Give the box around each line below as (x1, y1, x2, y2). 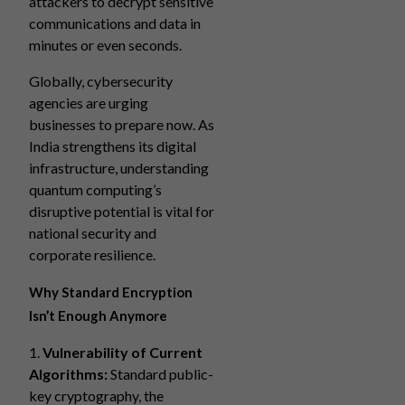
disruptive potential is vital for (29, 202, 214, 220)
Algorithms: (29, 365, 108, 382)
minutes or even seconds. (29, 36, 182, 53)
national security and (29, 224, 156, 241)
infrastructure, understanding (29, 159, 209, 176)
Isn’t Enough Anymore (29, 307, 167, 324)
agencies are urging (29, 94, 148, 111)
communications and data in (29, 14, 201, 32)
